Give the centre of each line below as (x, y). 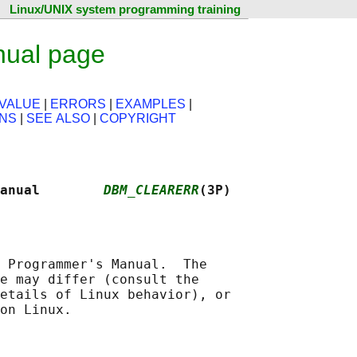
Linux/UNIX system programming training (125, 9)
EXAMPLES (151, 104)
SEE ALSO (58, 119)
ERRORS (78, 104)
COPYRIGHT (138, 119)
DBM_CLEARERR (151, 190)
